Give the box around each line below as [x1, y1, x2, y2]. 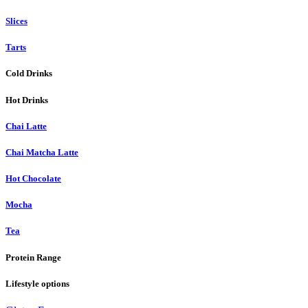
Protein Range [5, 252, 61, 263]
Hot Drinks [5, 94, 48, 105]
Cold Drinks [5, 68, 52, 79]
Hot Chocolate [5, 173, 61, 184]
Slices [5, 15, 27, 26]
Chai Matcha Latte [5, 146, 78, 157]
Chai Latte [5, 120, 47, 131]
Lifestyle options [5, 278, 69, 289]
